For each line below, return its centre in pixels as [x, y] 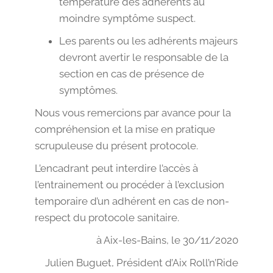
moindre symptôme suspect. [127, 19]
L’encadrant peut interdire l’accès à [116, 168]
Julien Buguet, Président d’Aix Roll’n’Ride [142, 263]
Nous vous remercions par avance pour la [133, 113]
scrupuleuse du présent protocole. [116, 146]
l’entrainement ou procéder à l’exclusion [129, 185]
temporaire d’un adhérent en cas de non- [132, 201]
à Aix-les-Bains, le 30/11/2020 [168, 240]
